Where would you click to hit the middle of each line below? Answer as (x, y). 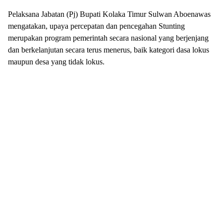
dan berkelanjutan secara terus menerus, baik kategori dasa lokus (109, 50)
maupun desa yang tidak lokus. (56, 62)
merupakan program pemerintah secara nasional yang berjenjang (108, 38)
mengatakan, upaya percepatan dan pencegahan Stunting (96, 26)
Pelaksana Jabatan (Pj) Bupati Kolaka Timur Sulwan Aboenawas (109, 14)
